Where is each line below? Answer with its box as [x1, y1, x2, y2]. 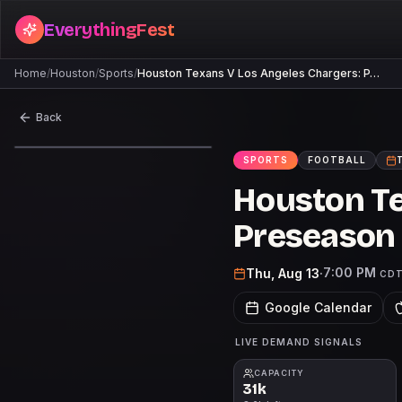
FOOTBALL [308, 154, 366, 165]
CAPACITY [254, 368, 305, 378]
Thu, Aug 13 [246, 265, 319, 281]
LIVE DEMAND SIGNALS [235, 336, 363, 347]
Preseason [233, 217, 396, 256]
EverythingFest [44, 19, 174, 40]
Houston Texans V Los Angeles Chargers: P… [137, 66, 380, 80]
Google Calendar [265, 300, 371, 315]
